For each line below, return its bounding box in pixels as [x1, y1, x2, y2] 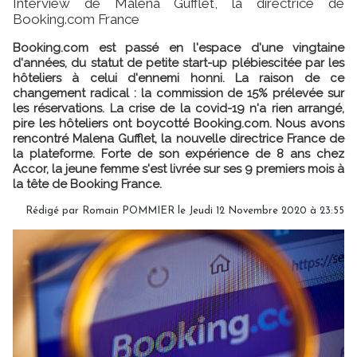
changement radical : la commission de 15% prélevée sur [13, 85, 344, 100]
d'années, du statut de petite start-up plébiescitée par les [13, 55, 344, 70]
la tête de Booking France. [13, 176, 162, 191]
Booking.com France [13, 10, 139, 27]
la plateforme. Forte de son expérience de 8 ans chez [13, 146, 344, 161]
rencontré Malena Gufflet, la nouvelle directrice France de [13, 131, 344, 146]
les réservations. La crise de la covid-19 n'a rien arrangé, [13, 100, 344, 116]
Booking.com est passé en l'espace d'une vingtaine [13, 40, 344, 55]
